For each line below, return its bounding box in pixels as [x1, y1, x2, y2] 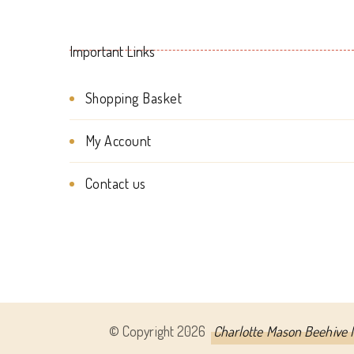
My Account [85, 132, 152, 150]
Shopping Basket [85, 89, 183, 107]
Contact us [85, 175, 146, 193]
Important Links [69, 43, 155, 61]
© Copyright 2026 [108, 322, 209, 341]
